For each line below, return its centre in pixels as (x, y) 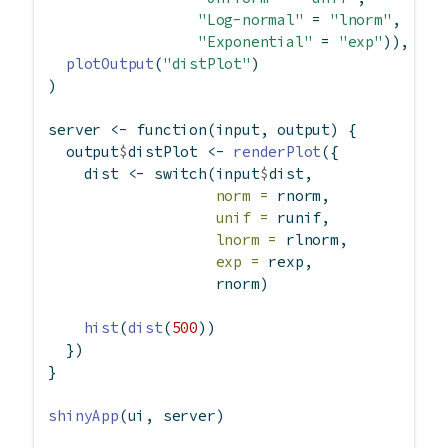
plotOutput (110, 64)
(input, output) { (281, 130)
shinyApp (83, 416)
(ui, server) (171, 416)
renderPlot (277, 152)
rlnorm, (312, 240)
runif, (299, 218)
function (171, 130)
